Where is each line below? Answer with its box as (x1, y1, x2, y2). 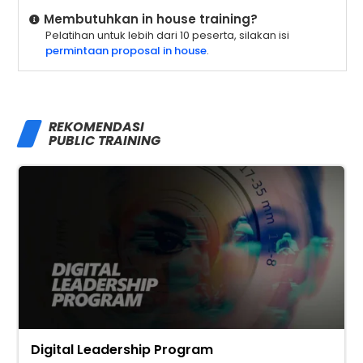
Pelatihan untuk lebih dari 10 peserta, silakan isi (45, 27, 289, 43)
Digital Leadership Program (31, 340, 213, 359)
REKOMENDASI (49, 117, 144, 136)
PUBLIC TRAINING (49, 130, 160, 150)
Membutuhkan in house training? (43, 10, 258, 28)
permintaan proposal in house (45, 42, 207, 58)
